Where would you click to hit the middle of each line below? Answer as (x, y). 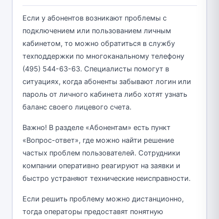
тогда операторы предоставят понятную (93, 212)
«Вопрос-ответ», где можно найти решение (98, 141)
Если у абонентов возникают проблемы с (94, 18)
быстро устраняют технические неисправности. (106, 179)
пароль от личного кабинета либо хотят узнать (105, 95)
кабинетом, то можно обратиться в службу (99, 44)
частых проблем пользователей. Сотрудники (101, 153)
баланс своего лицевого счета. (77, 107)
